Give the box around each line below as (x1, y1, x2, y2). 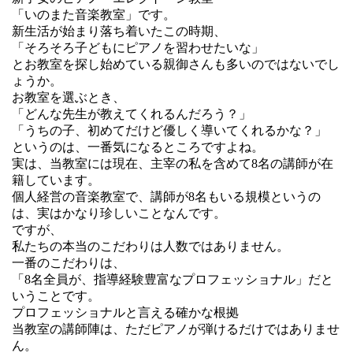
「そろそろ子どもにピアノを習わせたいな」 (12, 40, 264, 54)
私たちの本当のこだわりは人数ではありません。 (12, 239, 289, 253)
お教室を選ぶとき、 (12, 90, 125, 104)
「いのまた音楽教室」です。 (12, 7, 176, 21)
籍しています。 (12, 173, 100, 187)
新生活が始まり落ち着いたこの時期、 (12, 24, 226, 38)
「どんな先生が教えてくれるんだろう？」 (12, 106, 251, 121)
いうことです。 (12, 288, 100, 303)
